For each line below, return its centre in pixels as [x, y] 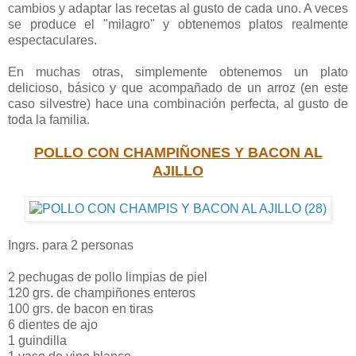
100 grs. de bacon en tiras [81, 309]
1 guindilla [37, 341]
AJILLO [178, 171]
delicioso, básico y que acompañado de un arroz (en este [178, 88]
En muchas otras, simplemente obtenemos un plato [178, 72]
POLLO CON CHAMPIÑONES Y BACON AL [178, 153]
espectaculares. [52, 41]
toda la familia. [49, 120]
